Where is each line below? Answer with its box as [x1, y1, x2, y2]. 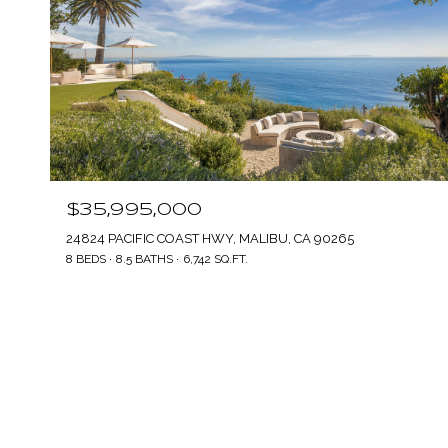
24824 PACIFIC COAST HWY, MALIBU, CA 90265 [66, 230, 354, 246]
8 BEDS [66, 251, 106, 266]
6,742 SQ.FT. [183, 251, 248, 266]
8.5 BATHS [116, 251, 173, 266]
